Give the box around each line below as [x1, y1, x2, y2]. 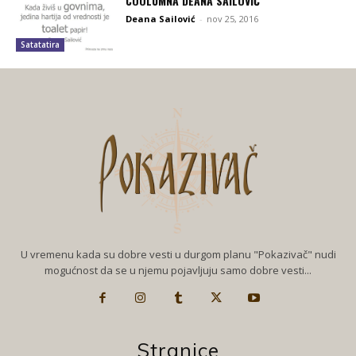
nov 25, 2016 [207, 13, 259, 25]
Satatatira [21, 38, 60, 50]
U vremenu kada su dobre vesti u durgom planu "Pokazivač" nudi [20, 247, 336, 262]
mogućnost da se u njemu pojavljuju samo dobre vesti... [44, 263, 311, 278]
